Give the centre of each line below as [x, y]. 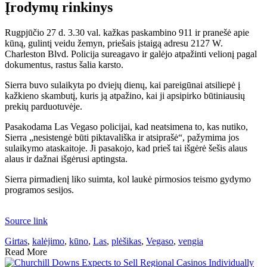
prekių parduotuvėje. [44, 106]
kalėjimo [48, 241]
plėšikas [126, 241]
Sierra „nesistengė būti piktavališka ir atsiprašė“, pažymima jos [122, 137]
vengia [191, 241]
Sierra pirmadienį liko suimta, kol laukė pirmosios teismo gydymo [128, 179]
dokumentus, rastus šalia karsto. [64, 64]
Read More [26, 252]
